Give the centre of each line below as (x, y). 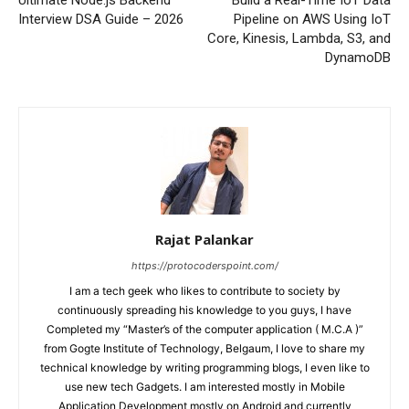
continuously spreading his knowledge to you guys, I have (204, 309)
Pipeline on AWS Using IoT (312, 19)
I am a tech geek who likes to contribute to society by (204, 290)
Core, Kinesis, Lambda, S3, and (299, 38)
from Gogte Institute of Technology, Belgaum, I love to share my (204, 348)
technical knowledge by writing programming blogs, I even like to (204, 367)
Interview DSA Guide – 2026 (101, 19)
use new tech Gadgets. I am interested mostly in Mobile (204, 386)
